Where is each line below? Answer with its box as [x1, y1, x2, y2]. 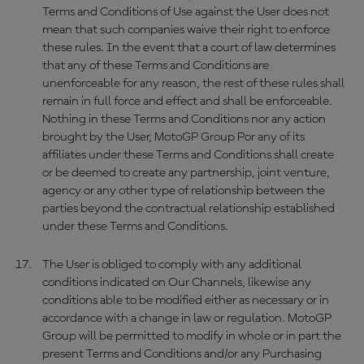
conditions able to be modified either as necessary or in [41, 294, 329, 307]
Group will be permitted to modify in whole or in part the [41, 330, 341, 343]
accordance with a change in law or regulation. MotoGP [41, 312, 331, 325]
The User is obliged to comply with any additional [41, 258, 301, 271]
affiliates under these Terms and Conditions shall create [41, 149, 334, 162]
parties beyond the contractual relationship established [41, 202, 335, 215]
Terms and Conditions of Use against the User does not [41, 6, 329, 19]
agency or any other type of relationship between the [41, 184, 325, 197]
